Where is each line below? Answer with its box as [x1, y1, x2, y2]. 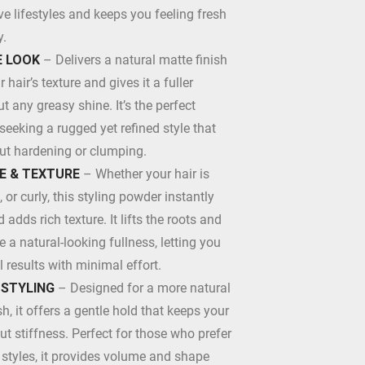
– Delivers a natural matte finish [40, 52, 227, 68]
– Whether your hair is [80, 166, 209, 182]
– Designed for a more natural [55, 280, 231, 296]
